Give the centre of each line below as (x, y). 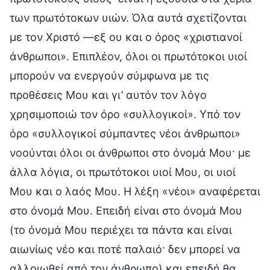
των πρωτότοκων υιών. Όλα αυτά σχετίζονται (128, 17)
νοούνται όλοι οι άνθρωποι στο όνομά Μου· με (130, 152)
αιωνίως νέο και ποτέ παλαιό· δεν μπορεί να (125, 249)
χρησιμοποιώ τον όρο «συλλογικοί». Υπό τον (125, 114)
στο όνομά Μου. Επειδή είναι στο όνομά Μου (126, 210)
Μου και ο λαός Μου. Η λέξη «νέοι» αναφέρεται (135, 191)
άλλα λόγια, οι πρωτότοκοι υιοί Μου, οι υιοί (123, 172)
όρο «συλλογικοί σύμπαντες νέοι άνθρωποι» (125, 133)
